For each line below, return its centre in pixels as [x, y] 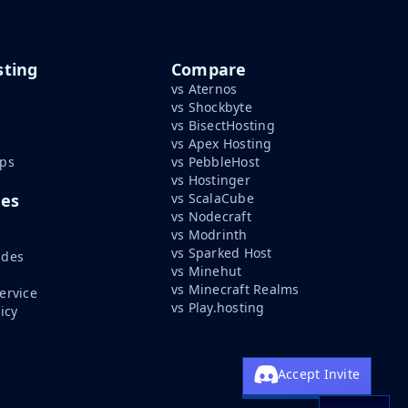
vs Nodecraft [211, 216]
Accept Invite [318, 374]
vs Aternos [204, 89]
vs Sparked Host [222, 253]
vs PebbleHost [216, 162]
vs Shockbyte [212, 107]
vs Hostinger [211, 180]
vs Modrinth [209, 235]
